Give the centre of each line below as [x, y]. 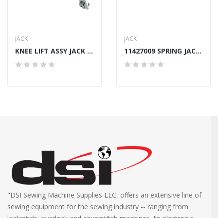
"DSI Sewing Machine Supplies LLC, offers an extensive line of [104, 195]
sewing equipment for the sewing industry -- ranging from [98, 206]
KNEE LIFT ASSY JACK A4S [90, 51]
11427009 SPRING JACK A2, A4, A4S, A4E [199, 51]
